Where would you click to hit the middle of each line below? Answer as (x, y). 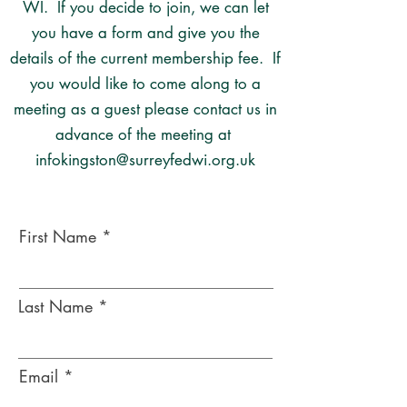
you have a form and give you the (145, 33)
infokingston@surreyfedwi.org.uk (145, 160)
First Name (58, 236)
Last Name (55, 306)
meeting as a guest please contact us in (145, 109)
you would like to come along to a (145, 84)
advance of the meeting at (145, 134)
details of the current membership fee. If (145, 58)
